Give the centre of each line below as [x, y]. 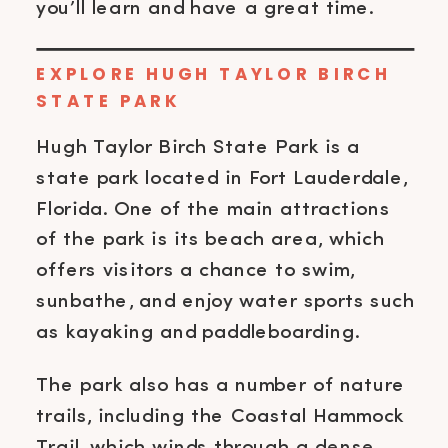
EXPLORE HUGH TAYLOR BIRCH [213, 73]
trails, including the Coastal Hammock [220, 416]
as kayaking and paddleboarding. [198, 332]
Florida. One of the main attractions [213, 209]
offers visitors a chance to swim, [195, 270]
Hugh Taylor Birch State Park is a [198, 147]
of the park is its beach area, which [210, 240]
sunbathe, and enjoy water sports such [225, 301]
